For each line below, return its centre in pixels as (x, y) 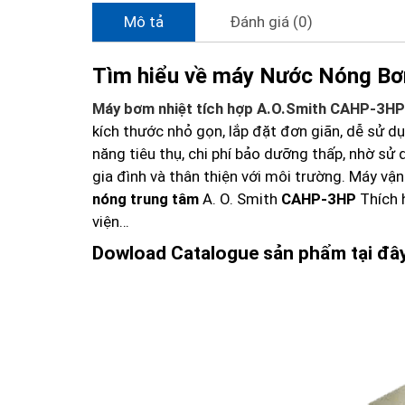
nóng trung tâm (146, 198)
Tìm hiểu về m (162, 75)
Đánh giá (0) (271, 22)
